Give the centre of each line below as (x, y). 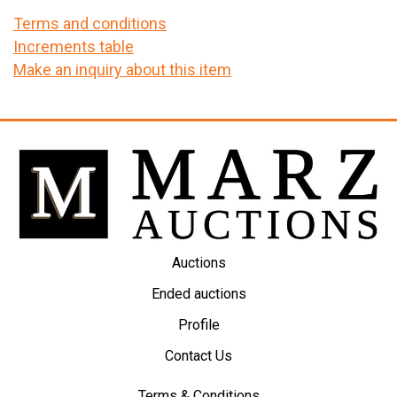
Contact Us (198, 356)
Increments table (74, 47)
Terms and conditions (90, 24)
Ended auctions (198, 294)
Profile (198, 325)
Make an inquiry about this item (122, 70)
